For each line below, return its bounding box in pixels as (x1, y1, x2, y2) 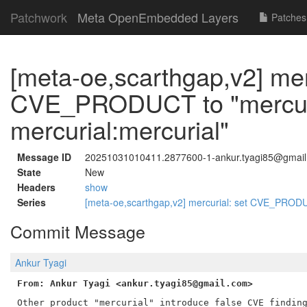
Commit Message (10, 219, 145, 243)
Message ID (17, 150, 71, 164)
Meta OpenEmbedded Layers (77, 8, 238, 26)
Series (17, 195, 46, 209)
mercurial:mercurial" (10, 112, 229, 147)
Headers (17, 180, 56, 194)
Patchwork (10, 8, 67, 26)
